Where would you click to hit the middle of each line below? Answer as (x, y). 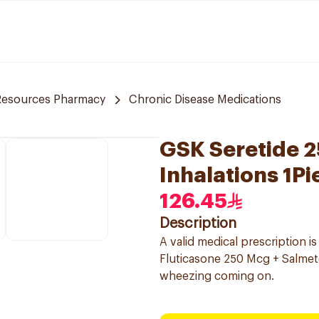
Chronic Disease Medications (205, 100)
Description (198, 224)
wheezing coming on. (217, 276)
